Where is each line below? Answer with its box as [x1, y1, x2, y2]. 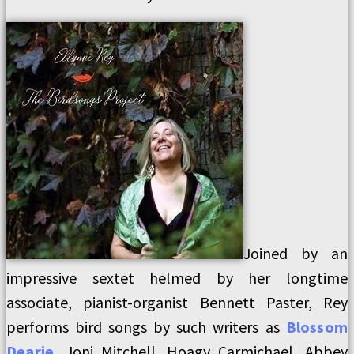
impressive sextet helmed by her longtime [6, 268, 348, 288]
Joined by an [243, 243, 348, 263]
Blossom [285, 317, 348, 337]
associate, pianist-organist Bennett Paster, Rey [6, 292, 348, 312]
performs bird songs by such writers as [6, 317, 286, 337]
